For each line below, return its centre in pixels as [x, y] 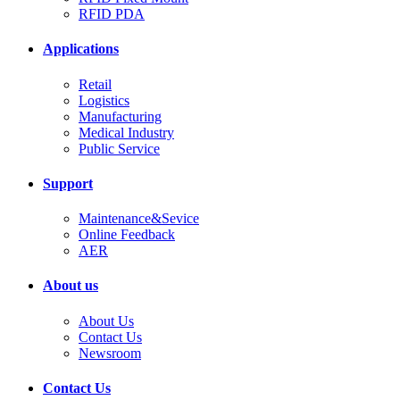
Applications [81, 49]
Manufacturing [120, 116]
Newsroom [110, 353]
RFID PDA [112, 14]
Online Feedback [127, 235]
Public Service [119, 148]
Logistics [104, 100]
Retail [95, 84]
